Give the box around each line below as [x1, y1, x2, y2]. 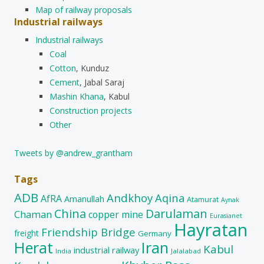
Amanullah [64, 193, 104, 204]
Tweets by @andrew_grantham [14, 147, 133, 159]
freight [14, 227, 39, 239]
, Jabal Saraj [80, 76, 124, 88]
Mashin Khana [49, 90, 104, 102]
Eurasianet [210, 211, 242, 220]
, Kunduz [76, 62, 109, 74]
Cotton [49, 62, 76, 74]
